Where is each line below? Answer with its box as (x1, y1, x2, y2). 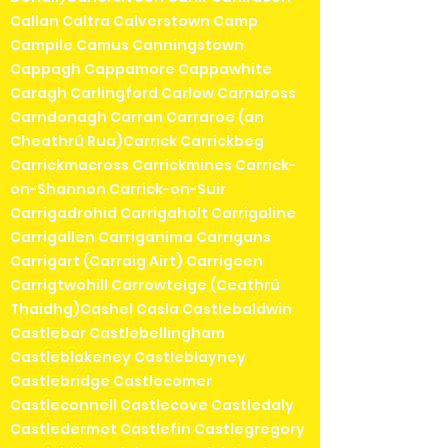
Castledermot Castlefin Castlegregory (10, 418, 305, 439)
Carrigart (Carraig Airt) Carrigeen (10, 250, 263, 271)
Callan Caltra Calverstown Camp (10, 10, 258, 31)
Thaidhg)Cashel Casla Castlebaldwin (10, 298, 292, 319)
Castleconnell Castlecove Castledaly (10, 394, 294, 415)
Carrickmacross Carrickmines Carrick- (10, 154, 296, 175)
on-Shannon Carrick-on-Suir (10, 178, 226, 199)
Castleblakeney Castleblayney (10, 346, 246, 367)
